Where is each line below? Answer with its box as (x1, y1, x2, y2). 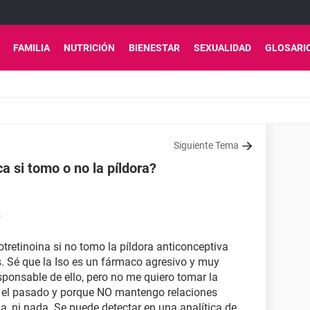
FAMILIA (13, 42, 50, 53)
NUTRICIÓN (64, 42, 115, 53)
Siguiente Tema (174, 140, 239, 151)
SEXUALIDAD (194, 42, 251, 53)
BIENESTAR (129, 42, 180, 53)
